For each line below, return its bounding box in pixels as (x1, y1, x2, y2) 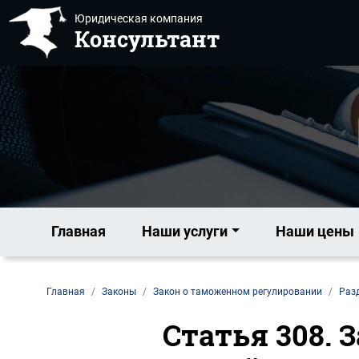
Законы (101, 286, 136, 298)
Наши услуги (142, 223, 228, 240)
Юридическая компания (75, 12, 203, 25)
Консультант (75, 25, 220, 53)
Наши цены (276, 223, 355, 240)
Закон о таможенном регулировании (152, 286, 322, 298)
